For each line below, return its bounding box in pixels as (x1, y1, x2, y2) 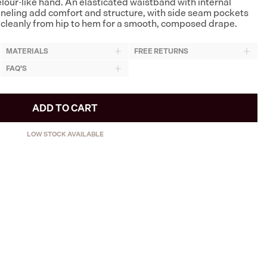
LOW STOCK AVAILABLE (26, 129, 104, 139)
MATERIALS (5, 45, 48, 57)
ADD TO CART (32, 100, 98, 116)
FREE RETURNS (134, 45, 189, 57)
